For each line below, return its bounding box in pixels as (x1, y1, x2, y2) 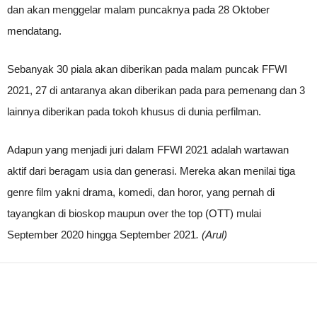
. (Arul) (196, 229, 227, 241)
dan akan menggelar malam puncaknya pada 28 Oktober (7, 4, 270, 16)
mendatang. (7, 25, 62, 38)
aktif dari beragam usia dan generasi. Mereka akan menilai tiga (7, 165, 295, 178)
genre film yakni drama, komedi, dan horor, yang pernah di (7, 186, 275, 199)
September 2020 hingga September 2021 (7, 229, 196, 241)
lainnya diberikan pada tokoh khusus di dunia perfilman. (7, 105, 261, 118)
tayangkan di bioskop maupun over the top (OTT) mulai (7, 207, 261, 220)
